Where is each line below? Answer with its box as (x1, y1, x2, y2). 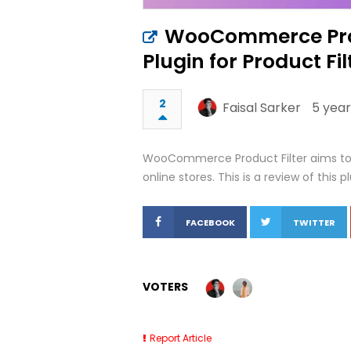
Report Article (150, 331, 212, 345)
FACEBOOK (186, 216, 235, 229)
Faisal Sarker (223, 99, 301, 117)
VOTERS (143, 279, 188, 295)
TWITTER (293, 216, 335, 229)
